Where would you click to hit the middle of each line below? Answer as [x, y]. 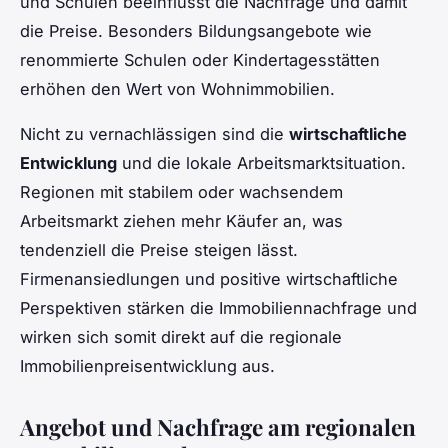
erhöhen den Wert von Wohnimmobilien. [177, 88]
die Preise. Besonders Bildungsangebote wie [196, 30]
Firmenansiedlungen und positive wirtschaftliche [209, 278]
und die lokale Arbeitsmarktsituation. [261, 162]
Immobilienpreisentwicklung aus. [147, 365]
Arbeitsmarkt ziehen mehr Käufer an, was [181, 220]
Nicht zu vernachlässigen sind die [154, 133]
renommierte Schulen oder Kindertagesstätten [200, 59]
